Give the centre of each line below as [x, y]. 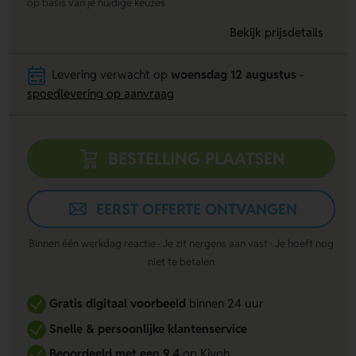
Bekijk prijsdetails [276, 33]
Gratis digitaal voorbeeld [117, 303]
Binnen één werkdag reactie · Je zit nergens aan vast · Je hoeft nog [181, 243]
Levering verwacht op [112, 75]
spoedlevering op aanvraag [100, 94]
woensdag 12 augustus [234, 75]
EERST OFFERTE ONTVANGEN [197, 209]
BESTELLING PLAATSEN [197, 159]
